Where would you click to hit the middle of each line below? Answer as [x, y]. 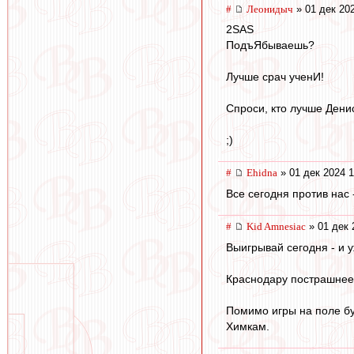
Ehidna [262, 173]
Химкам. [248, 326]
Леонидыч [270, 9]
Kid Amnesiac [276, 226]
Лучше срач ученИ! [275, 77]
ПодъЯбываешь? [270, 45]
